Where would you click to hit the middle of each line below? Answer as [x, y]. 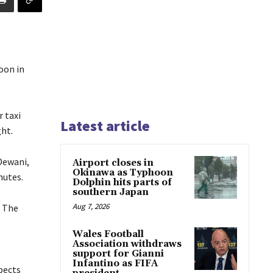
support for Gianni [118, 253]
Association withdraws [127, 244]
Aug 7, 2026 [91, 206]
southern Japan [111, 192]
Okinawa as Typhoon [123, 172]
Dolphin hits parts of [122, 182]
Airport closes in [113, 163]
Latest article [105, 126]
